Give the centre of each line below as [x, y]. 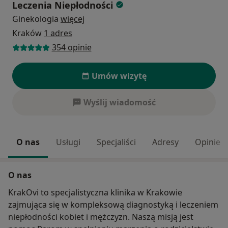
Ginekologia [35, 19]
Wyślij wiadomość [120, 102]
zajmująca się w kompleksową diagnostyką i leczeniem [113, 204]
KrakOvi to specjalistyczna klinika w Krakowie [95, 192]
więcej [73, 19]
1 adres [58, 33]
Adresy [165, 142]
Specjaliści [116, 142]
